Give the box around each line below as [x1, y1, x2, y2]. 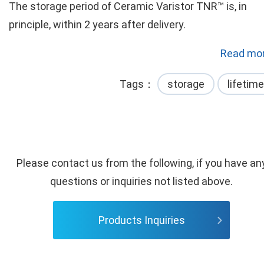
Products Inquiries [98, 214, 185, 226]
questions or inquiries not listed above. [50, 175, 233, 187]
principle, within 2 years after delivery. [9, 18, 186, 31]
